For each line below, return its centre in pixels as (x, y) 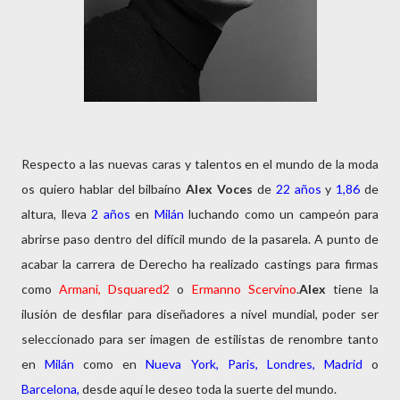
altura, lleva (56, 213)
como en (115, 363)
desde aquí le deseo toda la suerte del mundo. (208, 388)
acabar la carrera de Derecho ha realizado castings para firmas (200, 263)
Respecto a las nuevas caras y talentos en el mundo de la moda (200, 163)
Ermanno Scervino (244, 288)
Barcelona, (50, 388)
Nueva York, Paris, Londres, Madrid (254, 363)
